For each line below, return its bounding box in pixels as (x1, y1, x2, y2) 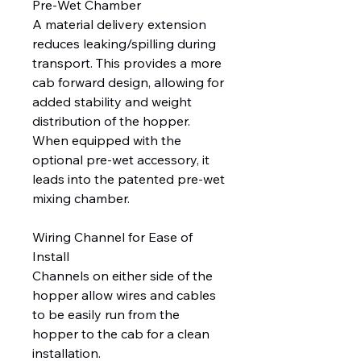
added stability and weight (32, 93, 192, 110)
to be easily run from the (32, 306, 180, 323)
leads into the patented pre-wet (32, 171, 225, 188)
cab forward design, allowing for (32, 74, 224, 91)
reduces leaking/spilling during (32, 35, 216, 52)
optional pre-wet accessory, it (32, 151, 210, 168)
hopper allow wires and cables (32, 287, 216, 304)
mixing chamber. (32, 190, 130, 207)
